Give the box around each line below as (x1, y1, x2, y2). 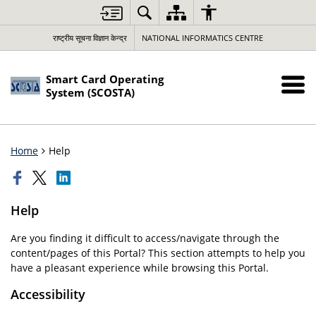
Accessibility (11, 286, 85, 303)
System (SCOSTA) (46, 85, 135, 100)
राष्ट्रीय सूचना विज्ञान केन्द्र (53, 32, 127, 43)
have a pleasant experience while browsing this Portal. (11, 261, 269, 274)
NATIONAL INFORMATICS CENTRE (142, 32, 263, 43)
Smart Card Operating (46, 72, 164, 87)
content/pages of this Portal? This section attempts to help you (11, 246, 305, 260)
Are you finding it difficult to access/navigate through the (11, 231, 279, 245)
